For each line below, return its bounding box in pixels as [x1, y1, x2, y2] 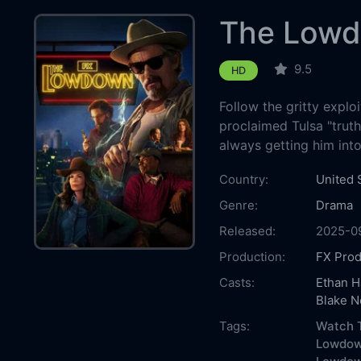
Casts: [218, 274, 255, 290]
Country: [218, 171, 268, 187]
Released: [218, 222, 276, 239]
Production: [218, 248, 285, 264]
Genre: [218, 197, 258, 213]
